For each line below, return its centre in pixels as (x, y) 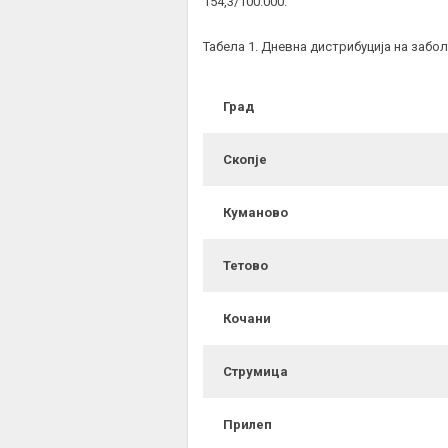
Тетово (245, 266)
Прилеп (247, 425)
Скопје (245, 160)
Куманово (255, 213)
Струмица (255, 372)
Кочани (247, 319)
